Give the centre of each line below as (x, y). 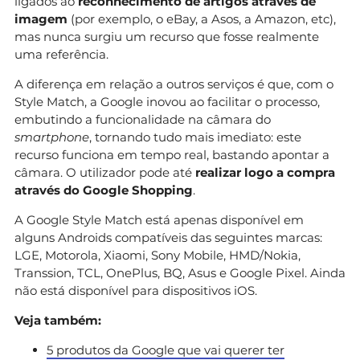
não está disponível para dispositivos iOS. (136, 290)
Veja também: (58, 320)
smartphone (52, 137)
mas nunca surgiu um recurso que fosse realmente (167, 36)
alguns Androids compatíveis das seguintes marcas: (168, 237)
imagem (41, 18)
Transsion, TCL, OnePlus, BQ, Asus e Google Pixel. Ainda (180, 272)
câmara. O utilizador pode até (103, 172)
